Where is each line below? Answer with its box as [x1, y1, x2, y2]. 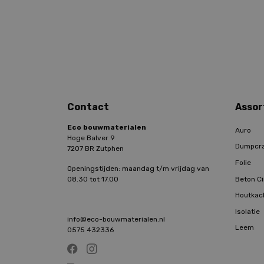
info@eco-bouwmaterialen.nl [67, 215, 165, 223]
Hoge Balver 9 [67, 134, 115, 142]
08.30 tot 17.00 [67, 175, 118, 183]
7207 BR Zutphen [67, 144, 124, 153]
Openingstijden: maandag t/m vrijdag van [67, 164, 209, 173]
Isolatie [235, 207, 260, 216]
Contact [67, 101, 109, 113]
